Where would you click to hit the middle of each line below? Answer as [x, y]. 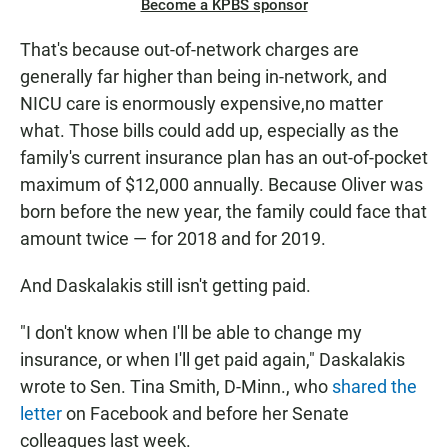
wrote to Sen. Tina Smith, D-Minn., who [176, 387]
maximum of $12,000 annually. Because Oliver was [221, 185]
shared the [374, 387]
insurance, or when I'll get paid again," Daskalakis [212, 360]
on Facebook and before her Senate [205, 414]
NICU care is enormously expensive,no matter [201, 104]
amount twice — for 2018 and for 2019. [173, 239]
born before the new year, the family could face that [223, 212]
